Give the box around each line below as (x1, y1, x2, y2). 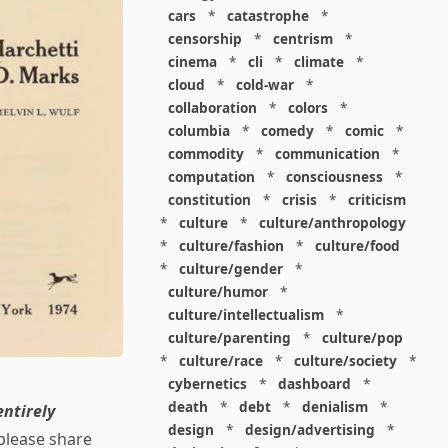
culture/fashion (178, 236, 284, 255)
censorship (167, 29, 242, 48)
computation (167, 167, 255, 186)
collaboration (167, 98, 257, 117)
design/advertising (244, 420, 375, 439)
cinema (167, 52, 217, 71)
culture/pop (321, 328, 403, 347)
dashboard (277, 374, 351, 393)
